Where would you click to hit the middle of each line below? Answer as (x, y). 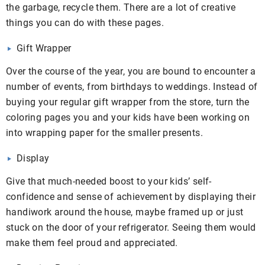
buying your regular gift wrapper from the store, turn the (128, 102)
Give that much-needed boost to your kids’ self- (109, 181)
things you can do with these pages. (85, 22)
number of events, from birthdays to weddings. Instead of (132, 86)
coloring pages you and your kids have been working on (128, 117)
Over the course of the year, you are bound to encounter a (131, 71)
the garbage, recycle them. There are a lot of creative (121, 7)
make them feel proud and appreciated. (92, 243)
